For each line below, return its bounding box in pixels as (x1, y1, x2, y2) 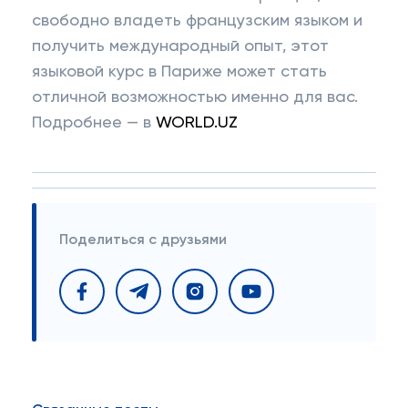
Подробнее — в (32, 115, 156, 131)
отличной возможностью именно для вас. (32, 89, 358, 106)
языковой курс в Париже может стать (32, 64, 327, 80)
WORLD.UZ (156, 115, 238, 131)
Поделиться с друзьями (59, 233, 227, 248)
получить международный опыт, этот (32, 38, 329, 55)
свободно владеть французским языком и (32, 13, 362, 29)
